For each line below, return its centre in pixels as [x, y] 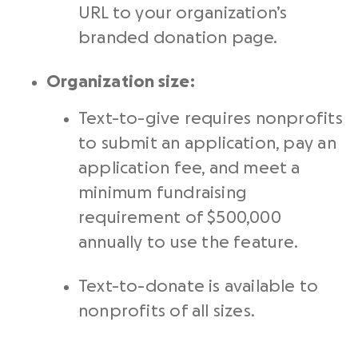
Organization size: [121, 82]
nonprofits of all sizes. [167, 312]
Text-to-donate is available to [199, 287]
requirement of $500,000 [180, 218]
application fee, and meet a [189, 169]
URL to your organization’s [183, 14]
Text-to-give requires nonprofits [211, 119]
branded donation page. [178, 38]
